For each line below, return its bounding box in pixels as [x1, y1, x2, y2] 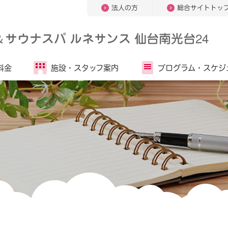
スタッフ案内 [74, 64, 119, 72]
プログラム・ [158, 64, 203, 72]
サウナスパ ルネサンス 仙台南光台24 [5, 29, 209, 47]
